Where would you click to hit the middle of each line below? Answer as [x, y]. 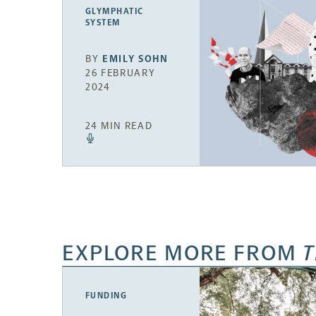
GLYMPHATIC [115, 11]
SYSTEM [103, 22]
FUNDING [107, 296]
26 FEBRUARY [121, 73]
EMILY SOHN [135, 59]
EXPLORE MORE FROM [182, 253]
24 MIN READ [119, 126]
